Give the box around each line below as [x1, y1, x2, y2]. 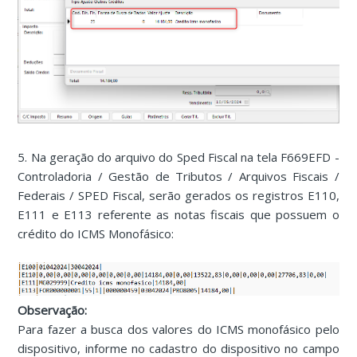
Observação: [18, 301, 88, 318]
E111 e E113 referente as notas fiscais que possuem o [18, 206, 339, 222]
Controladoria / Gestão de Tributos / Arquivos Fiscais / [18, 167, 339, 184]
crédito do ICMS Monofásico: [18, 225, 175, 241]
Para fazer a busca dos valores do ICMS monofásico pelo [18, 320, 339, 337]
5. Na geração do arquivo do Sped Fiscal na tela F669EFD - [18, 148, 339, 165]
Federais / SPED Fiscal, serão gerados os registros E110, [18, 186, 339, 203]
